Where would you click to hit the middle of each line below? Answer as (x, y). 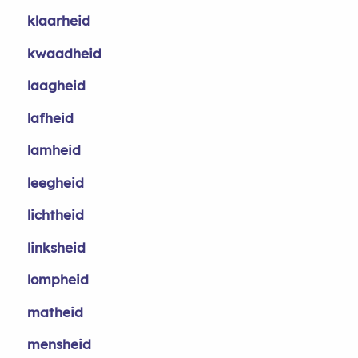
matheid (55, 312)
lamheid (54, 150)
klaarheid (58, 20)
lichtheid (55, 215)
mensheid (59, 344)
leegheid (55, 182)
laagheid (56, 85)
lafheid (50, 117)
